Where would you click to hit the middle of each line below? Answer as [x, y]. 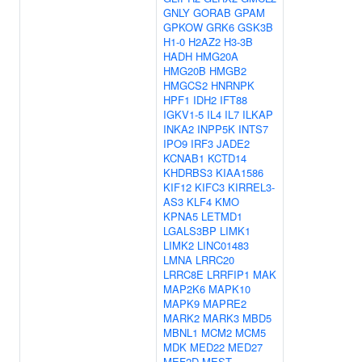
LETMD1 [222, 216]
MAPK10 [229, 289]
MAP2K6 [184, 289]
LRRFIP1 [228, 274]
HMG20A [217, 56]
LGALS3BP [190, 231]
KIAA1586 [240, 173]
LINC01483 [223, 245]
